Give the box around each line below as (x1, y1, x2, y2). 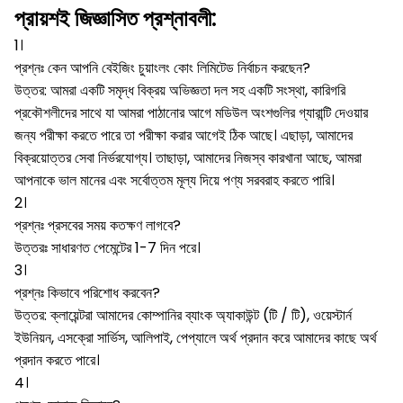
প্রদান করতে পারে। (14, 350, 100, 372)
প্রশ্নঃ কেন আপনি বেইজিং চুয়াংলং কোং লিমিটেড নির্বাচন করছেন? (14, 58, 310, 79)
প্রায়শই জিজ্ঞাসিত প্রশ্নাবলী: (14, 4, 216, 34)
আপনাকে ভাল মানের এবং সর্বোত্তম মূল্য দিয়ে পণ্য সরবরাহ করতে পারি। (14, 170, 335, 192)
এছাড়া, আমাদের (281, 125, 353, 147)
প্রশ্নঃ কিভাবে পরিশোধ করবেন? (14, 282, 160, 304)
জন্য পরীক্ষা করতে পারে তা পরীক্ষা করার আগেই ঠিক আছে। (14, 125, 277, 147)
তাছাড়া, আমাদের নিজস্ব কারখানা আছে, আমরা (156, 148, 362, 169)
